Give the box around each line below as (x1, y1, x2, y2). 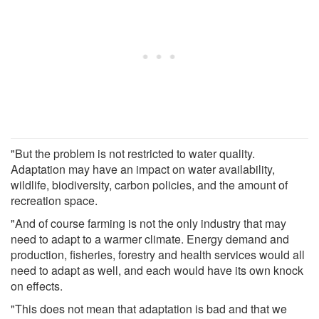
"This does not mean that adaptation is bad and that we (11, 300, 287, 317)
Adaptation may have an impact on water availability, (11, 160, 275, 177)
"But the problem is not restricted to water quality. (11, 145, 255, 162)
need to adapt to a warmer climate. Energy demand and (11, 230, 289, 247)
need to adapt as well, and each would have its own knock (11, 261, 303, 278)
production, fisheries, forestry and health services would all (11, 246, 305, 263)
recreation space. (11, 192, 98, 209)
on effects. (11, 277, 63, 294)
